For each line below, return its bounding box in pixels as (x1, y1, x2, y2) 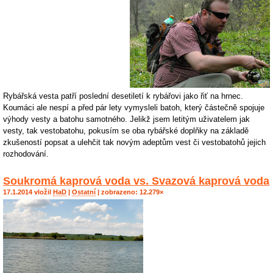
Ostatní (72, 188, 96, 196)
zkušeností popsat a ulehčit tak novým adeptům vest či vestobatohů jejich (3, 138, 266, 147)
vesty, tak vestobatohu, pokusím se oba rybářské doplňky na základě (3, 126, 249, 136)
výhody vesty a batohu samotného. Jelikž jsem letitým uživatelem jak (3, 115, 250, 124)
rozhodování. (3, 149, 49, 159)
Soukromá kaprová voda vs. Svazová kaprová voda (3, 174, 269, 187)
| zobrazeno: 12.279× (96, 188, 163, 196)
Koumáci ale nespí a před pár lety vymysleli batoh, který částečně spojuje (3, 103, 264, 113)
